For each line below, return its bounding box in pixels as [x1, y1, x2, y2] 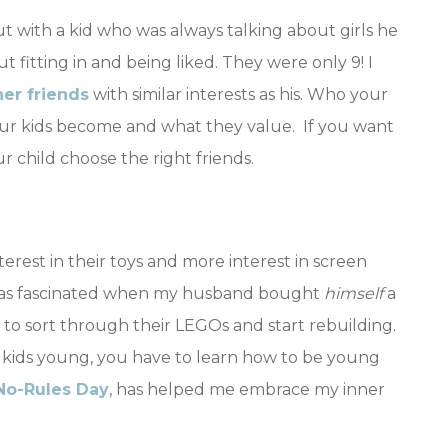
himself [324, 284, 387, 304]
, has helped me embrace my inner [109, 380, 385, 400]
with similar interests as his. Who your [89, 84, 388, 104]
